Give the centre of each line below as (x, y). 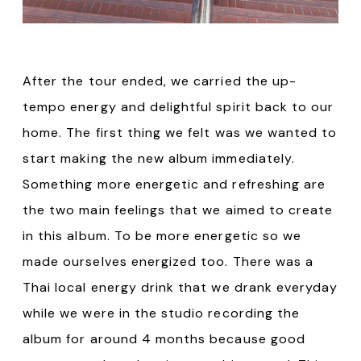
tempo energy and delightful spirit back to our (178, 107)
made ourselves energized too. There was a (168, 262)
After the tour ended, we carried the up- (160, 81)
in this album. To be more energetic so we (162, 236)
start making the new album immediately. (159, 159)
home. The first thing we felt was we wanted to (180, 133)
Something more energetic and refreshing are (174, 185)
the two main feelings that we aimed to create (178, 210)
